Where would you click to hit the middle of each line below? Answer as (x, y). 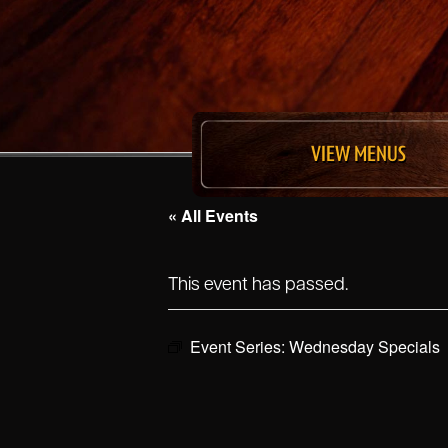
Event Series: (239, 346)
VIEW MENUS (359, 153)
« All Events (213, 215)
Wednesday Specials (364, 346)
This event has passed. (258, 282)
